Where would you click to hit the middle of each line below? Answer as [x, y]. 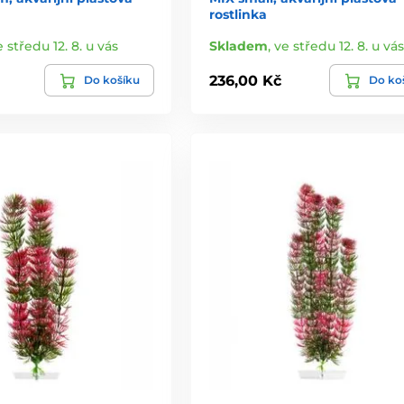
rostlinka [238, 15]
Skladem [238, 46]
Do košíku [111, 80]
